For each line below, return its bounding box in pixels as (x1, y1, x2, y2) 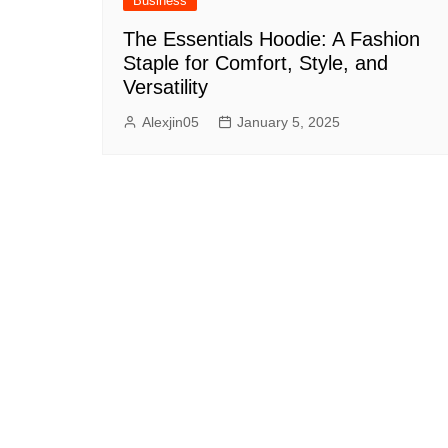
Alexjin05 (142, 114, 199, 131)
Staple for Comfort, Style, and (123, 52, 388, 75)
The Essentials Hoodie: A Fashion (123, 28, 420, 51)
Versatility (123, 76, 208, 99)
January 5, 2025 (237, 114, 340, 131)
